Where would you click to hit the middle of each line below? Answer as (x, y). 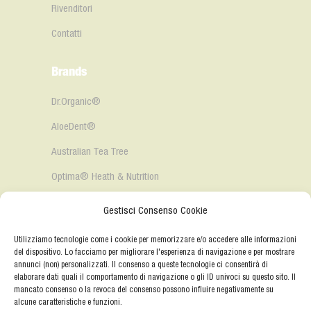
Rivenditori (72, 9)
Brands (69, 72)
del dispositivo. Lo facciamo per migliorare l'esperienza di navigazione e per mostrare (154, 252)
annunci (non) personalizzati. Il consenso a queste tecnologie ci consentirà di (141, 265)
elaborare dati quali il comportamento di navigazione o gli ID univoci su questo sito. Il (155, 277)
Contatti (67, 34)
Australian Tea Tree (90, 152)
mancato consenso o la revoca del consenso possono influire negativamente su (144, 290)
